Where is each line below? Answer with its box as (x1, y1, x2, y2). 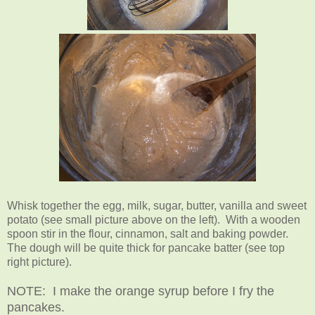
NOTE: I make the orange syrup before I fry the (7, 283, 274, 298)
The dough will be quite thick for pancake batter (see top (7, 241, 285, 254)
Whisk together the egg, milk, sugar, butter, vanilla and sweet (7, 199, 307, 212)
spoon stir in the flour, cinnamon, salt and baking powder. (7, 227, 291, 240)
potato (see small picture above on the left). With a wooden (7, 213, 300, 226)
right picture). (7, 255, 75, 268)
